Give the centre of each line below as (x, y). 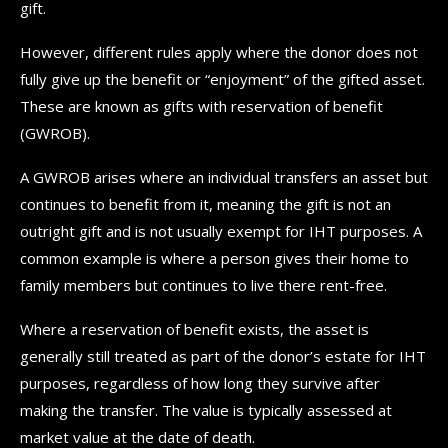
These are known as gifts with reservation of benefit (201, 105)
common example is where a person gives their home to (214, 257)
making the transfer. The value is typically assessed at (206, 409)
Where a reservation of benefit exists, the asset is (194, 328)
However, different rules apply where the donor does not (219, 51)
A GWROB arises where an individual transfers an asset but (224, 176)
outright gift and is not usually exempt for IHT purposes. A (221, 230)
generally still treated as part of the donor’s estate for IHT (223, 355)
